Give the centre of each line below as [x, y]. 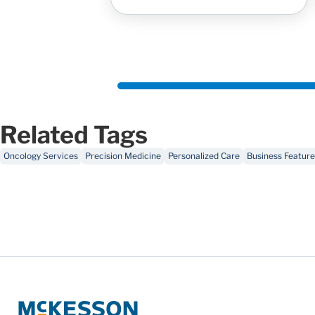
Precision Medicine [123, 156]
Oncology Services [41, 156]
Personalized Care [204, 156]
